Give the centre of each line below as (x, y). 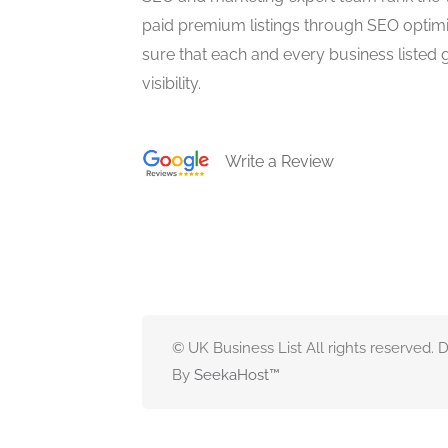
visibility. (171, 83)
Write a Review (271, 161)
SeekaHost (231, 374)
